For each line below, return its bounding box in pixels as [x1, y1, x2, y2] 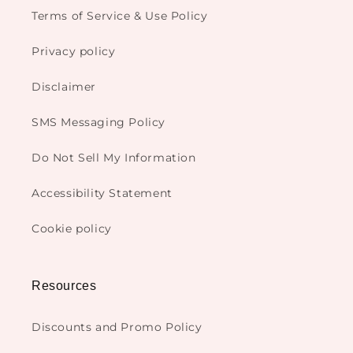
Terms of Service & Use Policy [32, 9, 208, 24]
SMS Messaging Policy [32, 115, 165, 130]
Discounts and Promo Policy [32, 320, 203, 335]
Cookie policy [32, 221, 112, 236]
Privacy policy [32, 44, 116, 59]
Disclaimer [32, 80, 96, 95]
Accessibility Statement [32, 186, 173, 201]
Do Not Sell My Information [32, 150, 196, 165]
